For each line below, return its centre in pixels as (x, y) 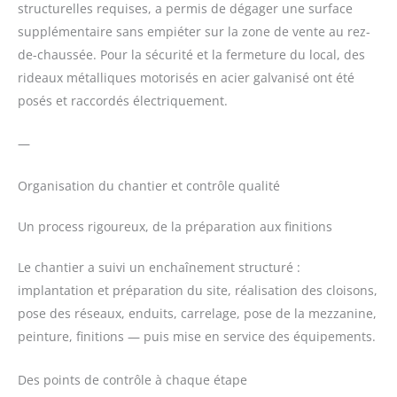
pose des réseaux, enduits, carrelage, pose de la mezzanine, (197, 314)
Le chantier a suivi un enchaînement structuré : (159, 268)
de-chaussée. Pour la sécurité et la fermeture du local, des (191, 54)
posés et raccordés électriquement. (123, 100)
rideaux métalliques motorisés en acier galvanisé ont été (186, 77)
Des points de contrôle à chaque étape (132, 379)
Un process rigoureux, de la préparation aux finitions (175, 227)
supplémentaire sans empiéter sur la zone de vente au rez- (194, 31)
